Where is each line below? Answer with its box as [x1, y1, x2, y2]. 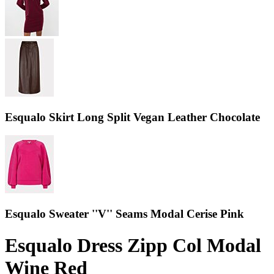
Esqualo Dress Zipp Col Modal [5, 234, 261, 256]
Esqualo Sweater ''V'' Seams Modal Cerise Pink [5, 207, 244, 221]
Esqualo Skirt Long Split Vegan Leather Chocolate [5, 110, 260, 124]
